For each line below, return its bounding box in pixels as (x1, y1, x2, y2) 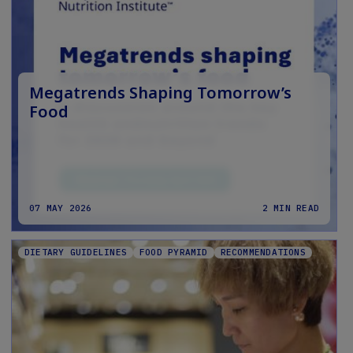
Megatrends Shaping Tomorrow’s (29, 82, 292, 104)
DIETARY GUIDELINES (24, 247, 127, 258)
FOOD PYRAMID (139, 247, 208, 258)
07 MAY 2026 (29, 203, 92, 214)
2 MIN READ (262, 203, 319, 214)
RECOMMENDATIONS (220, 247, 306, 258)
